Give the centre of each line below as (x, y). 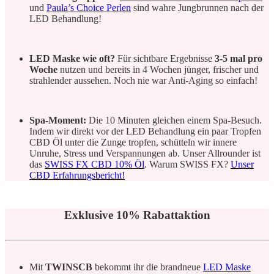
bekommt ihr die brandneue (148, 267)
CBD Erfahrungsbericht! (77, 176)
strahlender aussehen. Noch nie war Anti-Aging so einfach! (143, 81)
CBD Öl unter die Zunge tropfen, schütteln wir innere (133, 143)
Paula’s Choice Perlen (89, 8)
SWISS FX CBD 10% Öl (94, 165)
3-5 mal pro (239, 59)
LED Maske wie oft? (72, 59)
